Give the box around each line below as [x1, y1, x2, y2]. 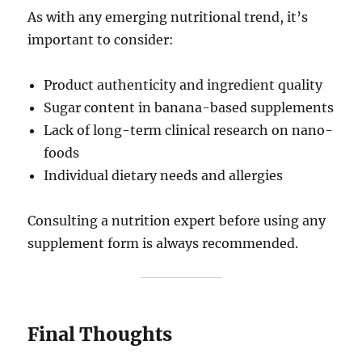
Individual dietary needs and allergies [44, 166, 284, 183]
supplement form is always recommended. [27, 234, 299, 251]
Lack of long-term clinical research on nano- [44, 121, 334, 138]
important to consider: [27, 31, 175, 48]
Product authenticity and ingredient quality [44, 76, 323, 93]
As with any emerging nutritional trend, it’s [27, 8, 309, 25]
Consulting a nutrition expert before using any [27, 212, 326, 229]
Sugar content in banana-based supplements [44, 99, 335, 116]
